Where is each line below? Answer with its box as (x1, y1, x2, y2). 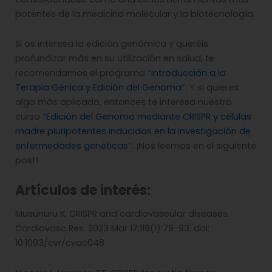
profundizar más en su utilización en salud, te (15, 52, 214, 65)
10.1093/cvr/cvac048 (15, 237, 104, 250)
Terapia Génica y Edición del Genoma (15, 81, 182, 94)
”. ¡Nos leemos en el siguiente (128, 140, 256, 152)
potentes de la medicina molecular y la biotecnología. (15, 7, 255, 20)
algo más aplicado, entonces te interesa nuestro (15, 96, 232, 109)
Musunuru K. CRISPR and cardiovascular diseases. (15, 208, 229, 220)
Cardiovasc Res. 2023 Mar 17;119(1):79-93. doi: (15, 222, 209, 235)
